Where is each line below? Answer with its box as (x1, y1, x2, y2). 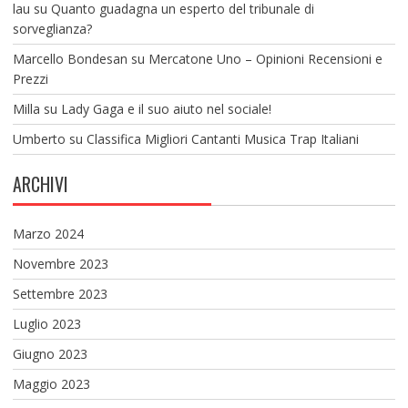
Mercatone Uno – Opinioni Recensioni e (148, 49, 382, 67)
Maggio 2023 (12, 374, 90, 393)
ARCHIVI (12, 169, 68, 198)
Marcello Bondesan (12, 49, 127, 67)
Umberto (12, 129, 66, 148)
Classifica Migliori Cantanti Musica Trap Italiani (86, 129, 359, 148)
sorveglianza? (12, 19, 92, 37)
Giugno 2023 (12, 344, 87, 362)
